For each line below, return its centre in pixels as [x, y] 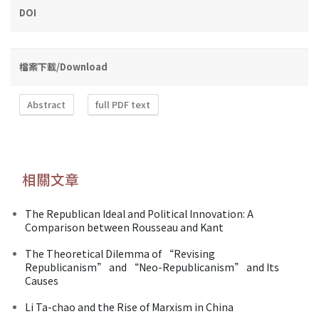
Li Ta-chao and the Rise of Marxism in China [129, 307]
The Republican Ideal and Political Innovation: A [139, 213]
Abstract [47, 105]
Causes [42, 280]
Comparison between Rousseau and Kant [124, 227]
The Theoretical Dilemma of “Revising [120, 253]
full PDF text [123, 105]
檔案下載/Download [63, 66]
